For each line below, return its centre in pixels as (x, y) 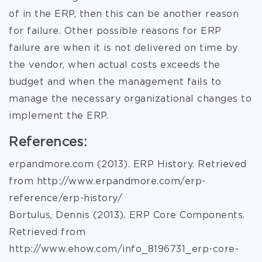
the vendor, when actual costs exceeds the (115, 65)
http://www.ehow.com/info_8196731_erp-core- (124, 249)
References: (48, 143)
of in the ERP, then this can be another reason (124, 14)
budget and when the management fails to (115, 82)
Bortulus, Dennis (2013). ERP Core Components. (127, 216)
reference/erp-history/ (65, 199)
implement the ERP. (58, 116)
